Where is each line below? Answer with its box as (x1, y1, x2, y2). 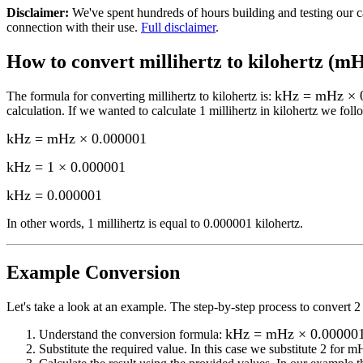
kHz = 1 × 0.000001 (6, 159, 126, 176)
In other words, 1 (6, 216, 97, 231)
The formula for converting (6, 88, 148, 103)
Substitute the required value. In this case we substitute (39, 342, 317, 357)
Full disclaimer (141, 20, 216, 35)
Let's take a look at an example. (6, 300, 167, 314)
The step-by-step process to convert (170, 300, 354, 314)
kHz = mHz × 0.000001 (6, 130, 147, 147)
